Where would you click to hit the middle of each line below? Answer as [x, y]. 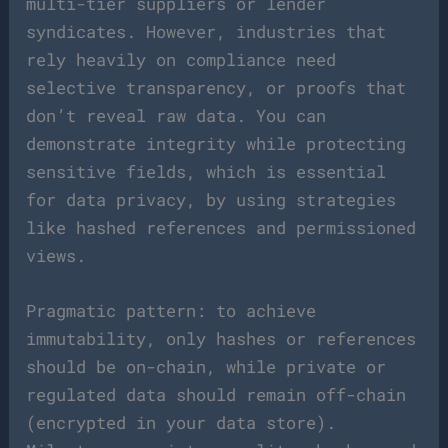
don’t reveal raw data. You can [176, 115]
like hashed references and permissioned [221, 227]
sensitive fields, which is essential [206, 171]
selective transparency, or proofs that [216, 87]
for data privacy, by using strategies [211, 199]
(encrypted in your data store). [181, 423]
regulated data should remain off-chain [216, 395]
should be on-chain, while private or [206, 367]
